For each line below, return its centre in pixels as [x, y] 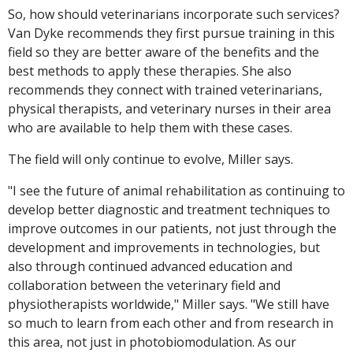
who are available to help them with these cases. [150, 127]
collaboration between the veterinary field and [144, 285]
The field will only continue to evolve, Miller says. [150, 159]
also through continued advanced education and [150, 266]
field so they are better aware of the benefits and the [163, 52]
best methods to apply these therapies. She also [150, 71]
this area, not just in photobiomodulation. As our [152, 342]
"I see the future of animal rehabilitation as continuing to [176, 190]
